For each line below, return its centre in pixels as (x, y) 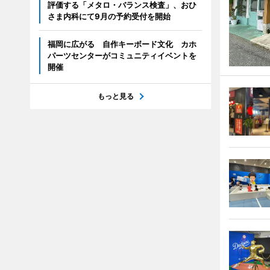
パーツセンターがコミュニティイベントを (122, 56)
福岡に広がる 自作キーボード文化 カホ (122, 44)
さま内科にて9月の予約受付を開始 (109, 17)
